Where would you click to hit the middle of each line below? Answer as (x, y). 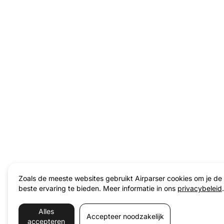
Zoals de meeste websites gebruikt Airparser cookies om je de (120, 178)
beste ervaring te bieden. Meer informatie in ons (98, 188)
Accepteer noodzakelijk (125, 216)
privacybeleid (199, 188)
